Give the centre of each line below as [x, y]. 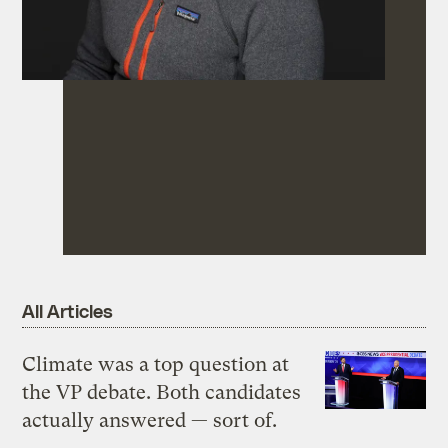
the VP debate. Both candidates [162, 392]
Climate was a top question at [156, 364]
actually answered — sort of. [150, 420]
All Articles [67, 311]
